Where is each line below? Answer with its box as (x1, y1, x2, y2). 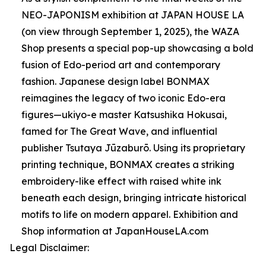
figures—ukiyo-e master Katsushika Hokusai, (21, 109, 227, 121)
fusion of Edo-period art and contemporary (21, 59, 220, 71)
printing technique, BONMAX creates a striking (21, 159, 235, 170)
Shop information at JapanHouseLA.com (21, 225, 208, 237)
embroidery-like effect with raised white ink (21, 175, 221, 187)
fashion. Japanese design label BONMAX (21, 75, 210, 87)
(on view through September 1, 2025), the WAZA (21, 26, 239, 37)
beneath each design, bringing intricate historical (21, 192, 246, 204)
